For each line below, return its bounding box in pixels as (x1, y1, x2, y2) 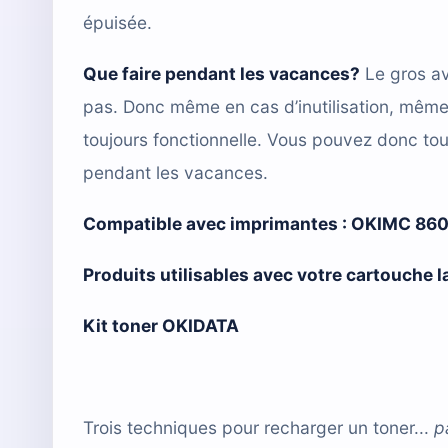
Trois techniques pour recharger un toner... (83, 416, 429, 438)
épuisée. (83, 11, 152, 33)
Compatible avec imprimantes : (83, 212, 351, 234)
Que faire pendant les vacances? (83, 62, 360, 84)
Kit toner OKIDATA (83, 314, 239, 336)
